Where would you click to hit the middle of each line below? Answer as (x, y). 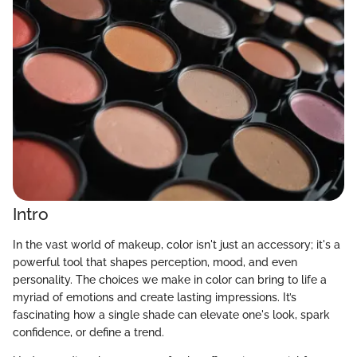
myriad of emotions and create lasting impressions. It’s (155, 297)
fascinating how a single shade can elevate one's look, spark (171, 314)
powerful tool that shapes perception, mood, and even (155, 262)
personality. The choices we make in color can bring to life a (170, 279)
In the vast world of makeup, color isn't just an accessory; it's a (177, 244)
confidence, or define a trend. (88, 332)
